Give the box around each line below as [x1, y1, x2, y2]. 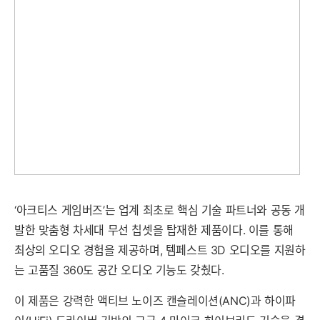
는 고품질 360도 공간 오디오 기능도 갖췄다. [14, 263, 224, 277]
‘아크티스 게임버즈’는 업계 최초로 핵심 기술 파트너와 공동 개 [14, 203, 306, 217]
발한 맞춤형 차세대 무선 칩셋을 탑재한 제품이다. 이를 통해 [14, 223, 294, 237]
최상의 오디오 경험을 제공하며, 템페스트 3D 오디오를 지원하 [14, 243, 306, 257]
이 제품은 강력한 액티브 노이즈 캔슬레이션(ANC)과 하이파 [14, 294, 296, 308]
